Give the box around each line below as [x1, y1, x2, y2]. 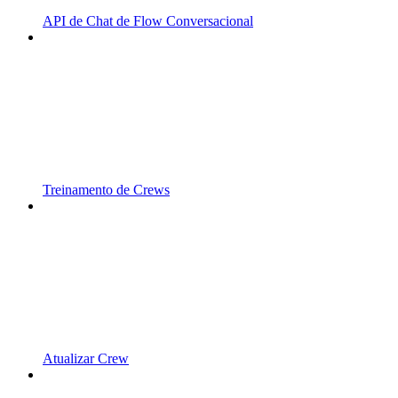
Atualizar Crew [43, 351, 129, 367]
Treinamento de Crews [43, 182, 170, 198]
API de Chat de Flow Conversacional [43, 13, 253, 29]
